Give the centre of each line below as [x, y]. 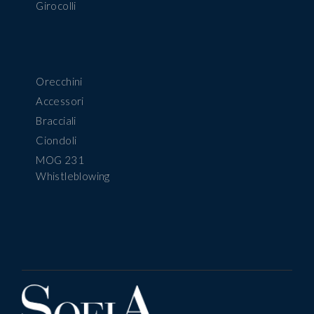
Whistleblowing [73, 176]
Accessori [60, 101]
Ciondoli [56, 141]
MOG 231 [60, 160]
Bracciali [56, 121]
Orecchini [59, 82]
